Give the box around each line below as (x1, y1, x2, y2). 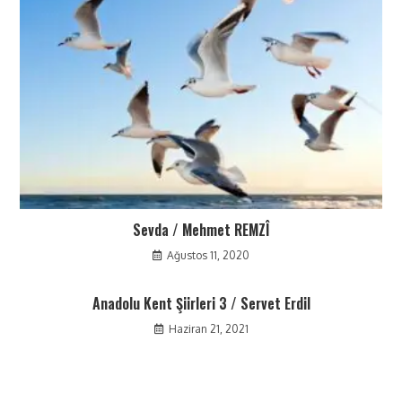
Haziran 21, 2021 (168, 322, 249, 336)
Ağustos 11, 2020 (167, 249, 249, 263)
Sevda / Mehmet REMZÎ (133, 219, 269, 241)
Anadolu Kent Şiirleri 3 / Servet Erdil (92, 293, 310, 315)
